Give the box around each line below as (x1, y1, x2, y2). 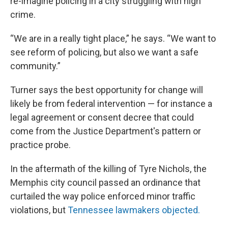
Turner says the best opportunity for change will (10, 84, 203, 96)
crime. (10, 9, 36, 20)
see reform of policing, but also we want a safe (10, 47, 198, 58)
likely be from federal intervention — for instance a (10, 98, 212, 109)
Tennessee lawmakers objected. (68, 205, 200, 216)
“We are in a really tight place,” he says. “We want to (10, 33, 216, 44)
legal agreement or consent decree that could (10, 112, 194, 123)
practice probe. (10, 139, 71, 151)
